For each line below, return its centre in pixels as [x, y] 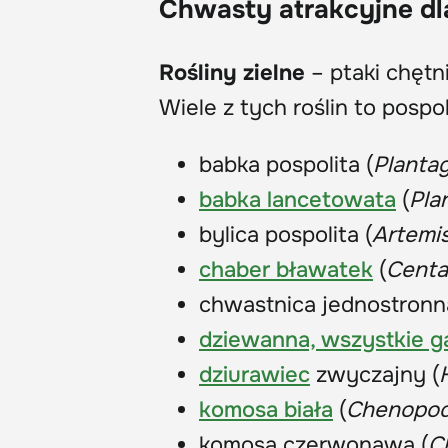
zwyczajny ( [374, 375]
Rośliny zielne [232, 73]
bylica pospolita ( [285, 235]
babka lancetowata [297, 200]
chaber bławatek [286, 270]
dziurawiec [254, 375]
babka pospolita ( [286, 165]
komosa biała [266, 410]
